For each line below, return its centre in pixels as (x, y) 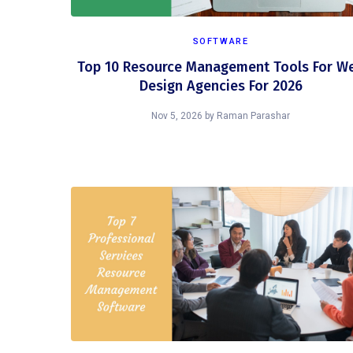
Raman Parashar (253, 116)
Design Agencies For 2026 (221, 86)
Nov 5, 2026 (177, 116)
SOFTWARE (221, 41)
